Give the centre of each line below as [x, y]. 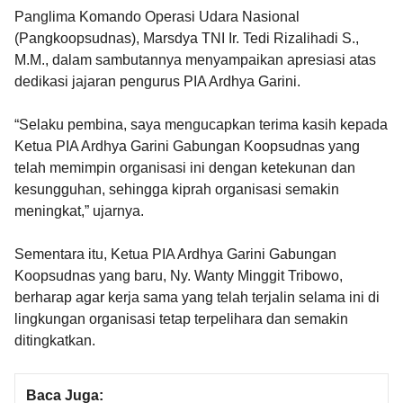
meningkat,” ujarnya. [79, 210]
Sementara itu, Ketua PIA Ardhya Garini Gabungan [175, 254]
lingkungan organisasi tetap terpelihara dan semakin [181, 318]
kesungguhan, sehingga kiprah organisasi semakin [177, 189]
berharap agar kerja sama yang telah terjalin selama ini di [197, 297]
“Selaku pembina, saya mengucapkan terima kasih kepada [201, 124]
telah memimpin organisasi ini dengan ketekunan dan [185, 167]
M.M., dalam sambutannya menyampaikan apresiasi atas [195, 59]
